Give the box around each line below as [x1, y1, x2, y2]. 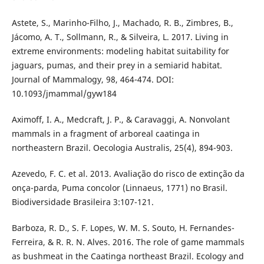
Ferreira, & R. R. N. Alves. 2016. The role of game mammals [11, 236, 245, 248]
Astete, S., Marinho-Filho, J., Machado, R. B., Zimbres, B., [11, 17, 233, 29]
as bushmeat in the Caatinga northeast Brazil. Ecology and [11, 250, 244, 262]
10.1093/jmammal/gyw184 [11, 88, 117, 100]
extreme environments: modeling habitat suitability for [11, 45, 229, 57]
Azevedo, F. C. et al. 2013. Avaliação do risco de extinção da [11, 168, 245, 180]
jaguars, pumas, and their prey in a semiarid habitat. [11, 60, 222, 71]
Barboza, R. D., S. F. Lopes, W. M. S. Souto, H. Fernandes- [11, 222, 235, 234]
